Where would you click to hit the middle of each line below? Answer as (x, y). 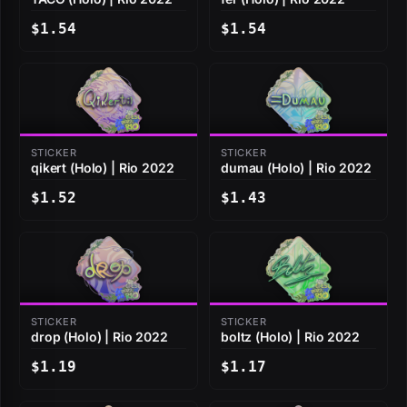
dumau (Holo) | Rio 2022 (296, 168)
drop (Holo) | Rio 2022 (99, 337)
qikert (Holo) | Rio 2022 (103, 168)
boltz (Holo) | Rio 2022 (290, 337)
